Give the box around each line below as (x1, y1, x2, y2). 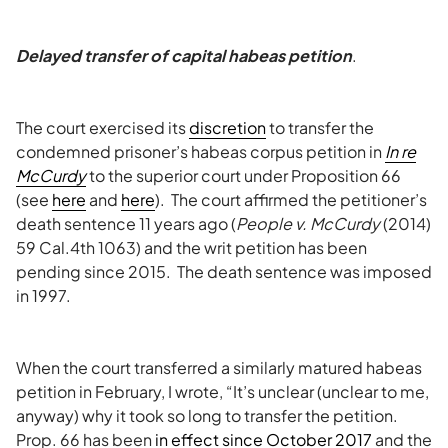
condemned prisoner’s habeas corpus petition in (16, 141, 385, 162)
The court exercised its (16, 117, 189, 138)
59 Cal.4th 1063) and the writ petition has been (16, 237, 367, 258)
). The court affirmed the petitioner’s (155, 189, 427, 210)
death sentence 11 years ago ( (16, 213, 236, 234)
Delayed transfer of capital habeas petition (16, 45, 352, 66)
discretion (189, 117, 266, 138)
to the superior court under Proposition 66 (86, 165, 401, 186)
